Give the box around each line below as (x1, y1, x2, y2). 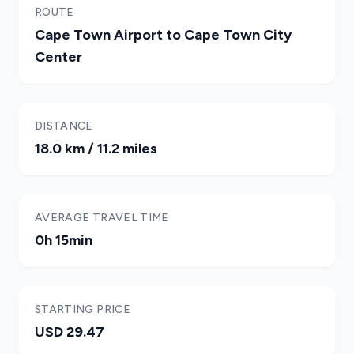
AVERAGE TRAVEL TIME (35, 211, 169, 224)
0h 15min (35, 232, 92, 249)
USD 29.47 (35, 323, 104, 341)
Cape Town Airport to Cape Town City (35, 26, 292, 43)
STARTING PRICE (35, 303, 130, 316)
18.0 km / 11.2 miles (35, 140, 157, 157)
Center (35, 48, 82, 66)
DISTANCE (35, 119, 93, 133)
